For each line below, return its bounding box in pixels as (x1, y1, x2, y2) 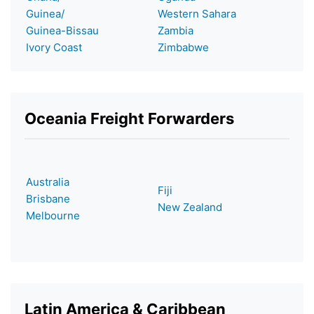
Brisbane (26, 191, 70, 205)
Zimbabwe (158, 40, 209, 54)
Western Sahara (158, 6, 236, 20)
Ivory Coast (26, 40, 82, 54)
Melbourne (26, 208, 80, 222)
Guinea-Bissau (26, 23, 99, 37)
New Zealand (158, 200, 222, 214)
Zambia (158, 23, 193, 37)
